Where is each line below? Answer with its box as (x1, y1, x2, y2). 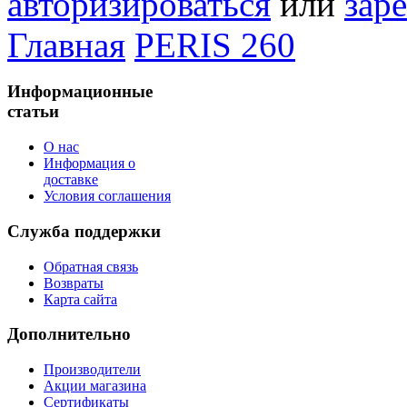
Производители (44, 361, 141, 377)
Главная (7, 25, 125, 65)
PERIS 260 (134, 25, 295, 65)
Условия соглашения (44, 188, 171, 204)
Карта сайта (44, 291, 117, 307)
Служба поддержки (7, 221, 161, 241)
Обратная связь (44, 258, 138, 274)
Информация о (44, 155, 135, 172)
